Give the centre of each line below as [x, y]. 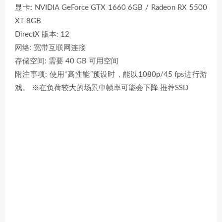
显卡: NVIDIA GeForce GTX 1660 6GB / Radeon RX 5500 [111, 8]
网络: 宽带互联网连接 [50, 48]
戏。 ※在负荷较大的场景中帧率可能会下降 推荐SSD [102, 88]
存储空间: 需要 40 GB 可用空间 [67, 61]
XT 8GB [28, 21]
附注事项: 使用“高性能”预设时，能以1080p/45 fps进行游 [111, 75]
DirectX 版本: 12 [42, 34]
